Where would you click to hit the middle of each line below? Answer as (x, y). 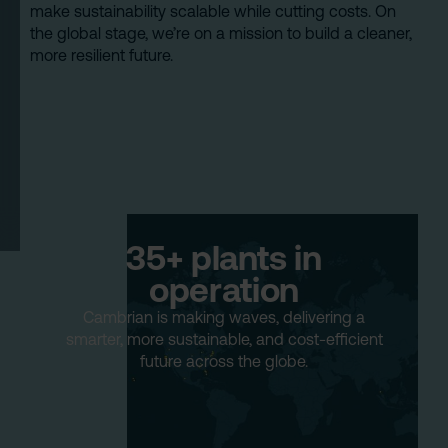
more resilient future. (102, 55)
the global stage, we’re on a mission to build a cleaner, (221, 33)
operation (224, 290)
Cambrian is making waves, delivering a (224, 317)
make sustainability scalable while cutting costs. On (213, 11)
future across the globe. (224, 361)
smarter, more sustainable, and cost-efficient (224, 339)
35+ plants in (224, 258)
